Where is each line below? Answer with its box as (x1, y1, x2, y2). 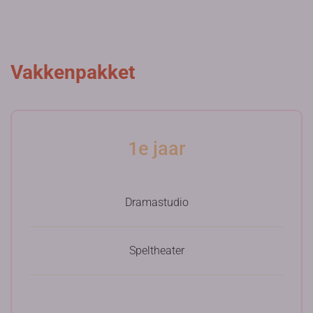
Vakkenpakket (10, 61, 135, 84)
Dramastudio (124, 196, 189, 209)
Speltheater (129, 244, 184, 257)
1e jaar (127, 138, 186, 160)
